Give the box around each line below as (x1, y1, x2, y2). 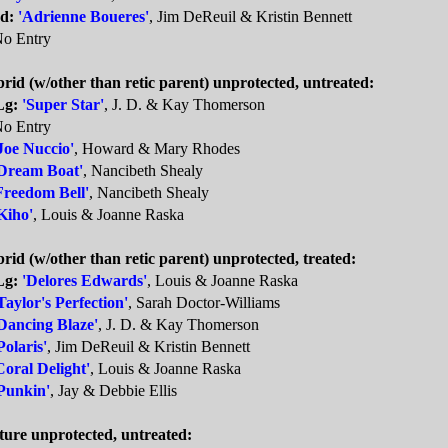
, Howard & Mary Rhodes (74, 140, 240, 158)
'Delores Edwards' (22, 272, 147, 290)
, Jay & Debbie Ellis (50, 382, 177, 400)
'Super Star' (22, 96, 104, 114)
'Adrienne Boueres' (18, 8, 149, 26)
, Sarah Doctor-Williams (128, 294, 280, 312)
